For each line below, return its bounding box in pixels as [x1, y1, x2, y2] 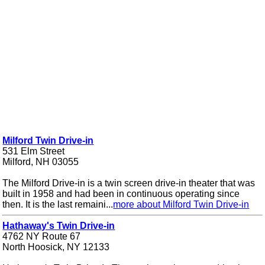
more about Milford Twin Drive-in [113, 199, 250, 210]
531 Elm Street [2, 146, 65, 157]
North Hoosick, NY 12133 [2, 242, 110, 253]
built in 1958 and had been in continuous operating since [2, 189, 240, 199]
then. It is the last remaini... [2, 199, 114, 210]
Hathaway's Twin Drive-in [2, 221, 115, 231]
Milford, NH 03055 [2, 157, 79, 167]
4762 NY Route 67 [2, 231, 81, 242]
